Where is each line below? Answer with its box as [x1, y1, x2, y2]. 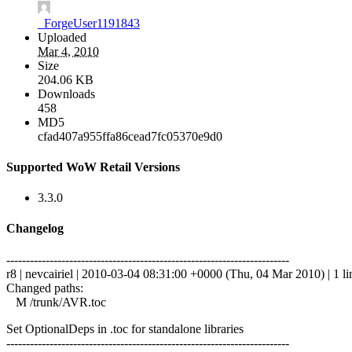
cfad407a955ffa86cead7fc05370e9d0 [38, 129, 222, 143]
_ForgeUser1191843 [38, 16, 140, 30]
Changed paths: [6, 280, 83, 295]
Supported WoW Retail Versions [6, 159, 180, 174]
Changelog [6, 222, 64, 236]
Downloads [38, 86, 95, 101]
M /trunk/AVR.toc [6, 295, 106, 309]
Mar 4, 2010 [38, 44, 99, 58]
